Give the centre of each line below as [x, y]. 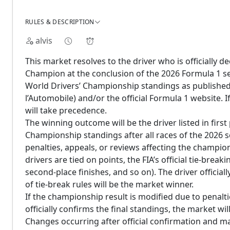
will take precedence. [66, 110]
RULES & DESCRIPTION [60, 22]
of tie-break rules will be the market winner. [109, 184]
